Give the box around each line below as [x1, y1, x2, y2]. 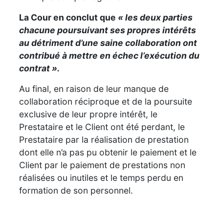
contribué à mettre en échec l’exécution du [19, 50, 199, 61]
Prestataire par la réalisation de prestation [19, 134, 189, 145]
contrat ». [19, 63, 60, 73]
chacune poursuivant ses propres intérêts [19, 24, 196, 35]
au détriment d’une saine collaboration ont [19, 37, 197, 48]
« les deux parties [118, 12, 193, 22]
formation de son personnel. [19, 185, 133, 196]
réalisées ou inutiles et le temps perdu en [19, 172, 183, 183]
